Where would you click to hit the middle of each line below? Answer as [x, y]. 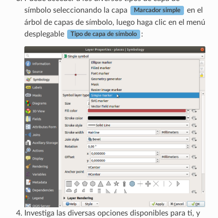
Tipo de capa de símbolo [103, 34]
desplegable [45, 34]
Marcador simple [157, 10]
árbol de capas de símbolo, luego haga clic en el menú [115, 22]
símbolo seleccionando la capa [77, 10]
